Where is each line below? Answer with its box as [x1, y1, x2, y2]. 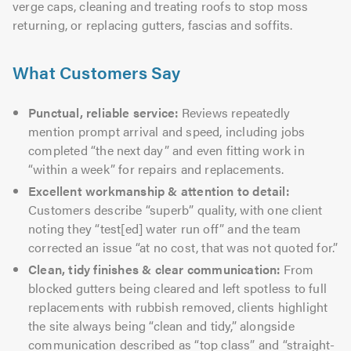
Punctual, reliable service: [28, 103, 179, 121]
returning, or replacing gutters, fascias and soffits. [13, 15, 293, 34]
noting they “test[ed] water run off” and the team [28, 219, 301, 237]
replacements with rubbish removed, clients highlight [28, 297, 328, 316]
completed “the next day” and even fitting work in [28, 140, 305, 159]
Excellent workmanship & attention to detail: [28, 181, 289, 200]
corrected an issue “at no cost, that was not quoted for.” [28, 237, 338, 256]
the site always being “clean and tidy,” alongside [28, 316, 295, 335]
